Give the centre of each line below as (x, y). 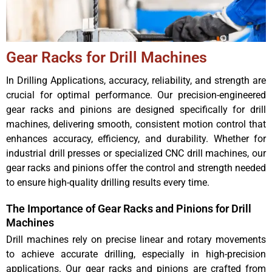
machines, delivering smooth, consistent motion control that (136, 124)
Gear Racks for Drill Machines (107, 57)
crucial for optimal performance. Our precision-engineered (136, 95)
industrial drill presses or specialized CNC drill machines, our (136, 153)
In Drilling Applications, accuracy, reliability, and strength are (136, 80)
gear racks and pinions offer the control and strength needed (136, 168)
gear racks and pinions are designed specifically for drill (136, 109)
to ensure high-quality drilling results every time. (108, 182)
